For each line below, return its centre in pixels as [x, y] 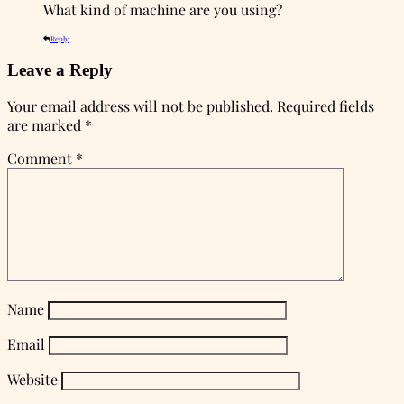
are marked [46, 125]
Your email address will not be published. [140, 106]
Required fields [326, 106]
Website [32, 380]
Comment [41, 159]
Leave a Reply [60, 69]
